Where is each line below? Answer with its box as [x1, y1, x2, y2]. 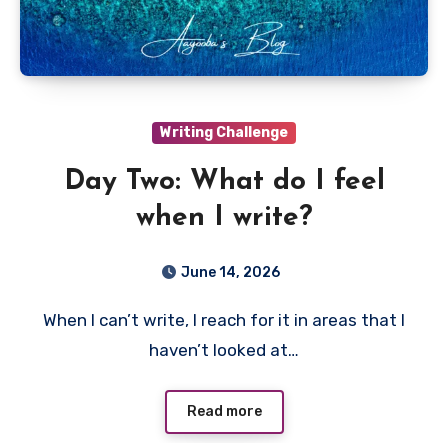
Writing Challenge [160, 123, 288, 141]
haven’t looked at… [149, 339, 299, 360]
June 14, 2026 [180, 263, 280, 281]
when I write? [135, 203, 313, 232]
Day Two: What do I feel [63, 167, 385, 196]
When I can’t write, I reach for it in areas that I [43, 309, 57, 330]
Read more [186, 403, 262, 421]
